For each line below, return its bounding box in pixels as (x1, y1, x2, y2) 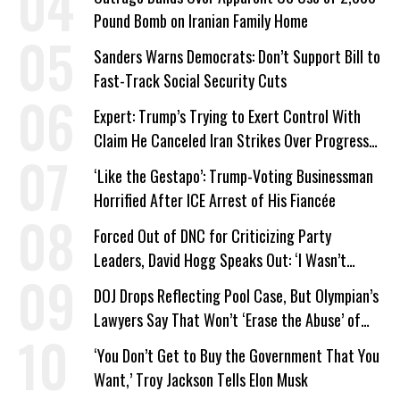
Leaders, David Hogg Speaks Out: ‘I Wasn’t (94, 247, 346, 271)
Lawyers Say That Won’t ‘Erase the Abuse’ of (94, 307, 361, 331)
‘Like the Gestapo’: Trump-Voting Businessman (94, 163, 373, 187)
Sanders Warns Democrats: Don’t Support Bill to (94, 44, 380, 68)
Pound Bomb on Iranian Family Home (94, 8, 308, 32)
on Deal (94, 152, 137, 176)
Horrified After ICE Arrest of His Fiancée (94, 187, 336, 212)
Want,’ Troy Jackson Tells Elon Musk (94, 367, 308, 391)
